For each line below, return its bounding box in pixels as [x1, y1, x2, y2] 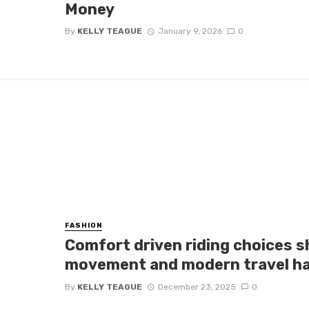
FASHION [65, 221, 103, 230]
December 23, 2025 [157, 281, 236, 292]
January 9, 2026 [157, 26, 222, 37]
